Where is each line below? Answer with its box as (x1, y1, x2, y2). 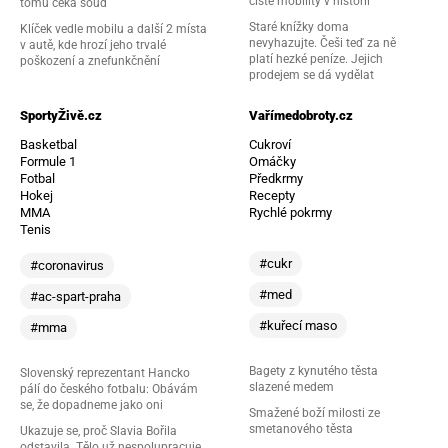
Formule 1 (19, 153, 76, 169)
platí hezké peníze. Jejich (249, 51, 383, 66)
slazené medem (249, 379, 334, 394)
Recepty (249, 187, 295, 203)
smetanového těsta (249, 421, 353, 436)
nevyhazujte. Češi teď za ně (249, 35, 396, 50)
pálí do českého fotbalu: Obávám (19, 381, 198, 396)
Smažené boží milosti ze (249, 405, 380, 420)
